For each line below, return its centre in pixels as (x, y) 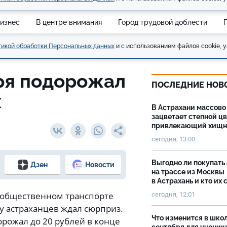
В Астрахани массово (189, 107)
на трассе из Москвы (188, 172)
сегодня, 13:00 (173, 139)
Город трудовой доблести (163, 22)
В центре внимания (69, 22)
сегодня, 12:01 (173, 194)
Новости (100, 164)
